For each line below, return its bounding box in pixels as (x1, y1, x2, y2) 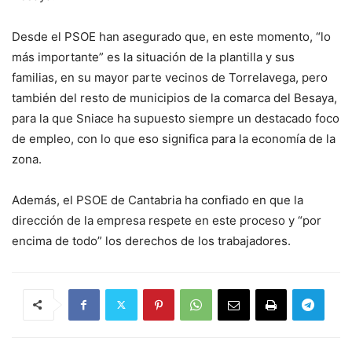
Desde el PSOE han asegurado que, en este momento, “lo (12, 28, 331, 44)
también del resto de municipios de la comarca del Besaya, (12, 90, 337, 105)
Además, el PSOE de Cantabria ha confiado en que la (12, 192, 303, 207)
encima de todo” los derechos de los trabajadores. (12, 233, 291, 248)
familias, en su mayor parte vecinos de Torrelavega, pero (12, 69, 328, 85)
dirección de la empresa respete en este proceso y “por (12, 212, 321, 228)
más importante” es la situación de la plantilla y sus (12, 49, 295, 64)
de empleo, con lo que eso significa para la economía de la (12, 130, 335, 146)
